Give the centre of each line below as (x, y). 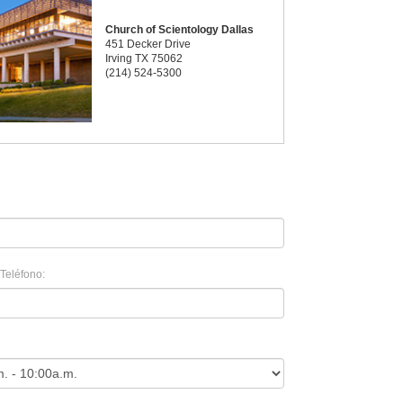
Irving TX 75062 (144, 59)
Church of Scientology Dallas (179, 30)
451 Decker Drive (148, 45)
